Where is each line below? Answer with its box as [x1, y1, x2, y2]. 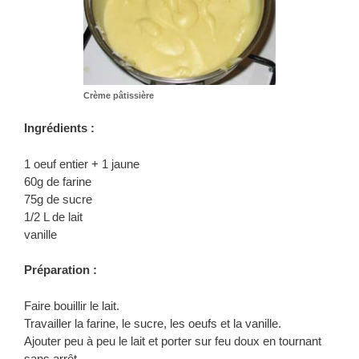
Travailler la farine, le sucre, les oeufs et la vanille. [24, 316, 281, 330]
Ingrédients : [24, 121, 95, 135]
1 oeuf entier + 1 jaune [24, 156, 139, 171]
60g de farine [24, 174, 91, 188]
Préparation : [24, 263, 97, 277]
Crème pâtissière [83, 90, 154, 100]
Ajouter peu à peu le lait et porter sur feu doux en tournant [24, 333, 321, 348]
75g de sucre [24, 192, 92, 206]
